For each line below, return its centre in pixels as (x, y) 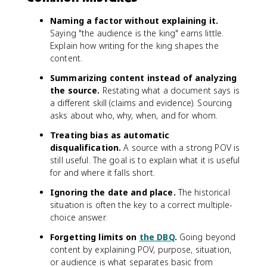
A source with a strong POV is (181, 148)
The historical (203, 192)
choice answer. (78, 217)
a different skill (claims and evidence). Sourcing (141, 103)
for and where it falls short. (103, 173)
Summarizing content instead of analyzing (144, 78)
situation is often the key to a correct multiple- (142, 205)
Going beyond (206, 237)
